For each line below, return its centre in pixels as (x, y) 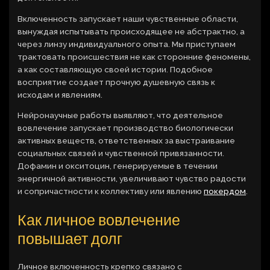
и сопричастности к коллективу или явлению (111, 191)
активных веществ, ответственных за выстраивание (127, 141)
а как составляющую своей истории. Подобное (115, 69)
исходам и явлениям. (60, 94)
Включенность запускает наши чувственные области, (128, 18)
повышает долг (70, 238)
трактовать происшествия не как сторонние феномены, (134, 56)
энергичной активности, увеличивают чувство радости (132, 179)
